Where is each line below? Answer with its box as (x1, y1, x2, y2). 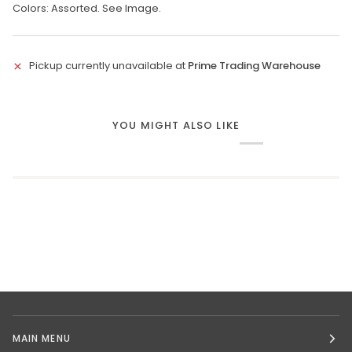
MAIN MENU (13, 331, 71, 345)
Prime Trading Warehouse (188, 57, 321, 73)
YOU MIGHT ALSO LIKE (112, 117, 240, 133)
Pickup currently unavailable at (29, 57, 188, 73)
